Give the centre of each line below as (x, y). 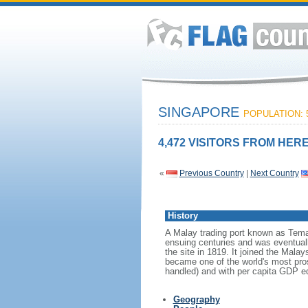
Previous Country (211, 173)
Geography (196, 299)
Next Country (274, 173)
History (183, 216)
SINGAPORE (200, 112)
